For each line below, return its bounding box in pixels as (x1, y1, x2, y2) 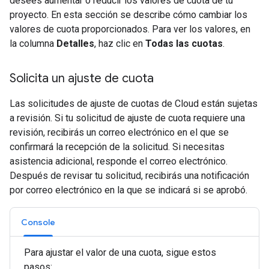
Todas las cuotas (145, 38, 223, 49)
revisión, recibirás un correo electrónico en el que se (10, 127, 229, 138)
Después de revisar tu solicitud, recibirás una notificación (10, 170, 249, 181)
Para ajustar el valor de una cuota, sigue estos (24, 247, 216, 258)
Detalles (56, 38, 94, 49)
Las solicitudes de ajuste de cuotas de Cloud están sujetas (10, 98, 258, 109)
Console (21, 217, 55, 228)
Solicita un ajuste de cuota (10, 71, 154, 86)
